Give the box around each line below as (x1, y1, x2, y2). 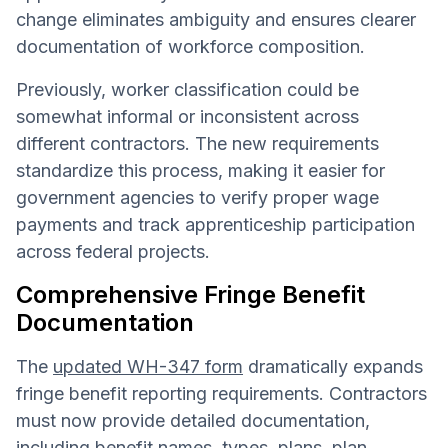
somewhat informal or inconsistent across (16, 105, 359, 127)
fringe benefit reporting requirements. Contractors (16, 382, 427, 404)
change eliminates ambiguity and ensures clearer (16, 8, 416, 30)
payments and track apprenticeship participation (16, 213, 415, 235)
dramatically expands (243, 355, 423, 377)
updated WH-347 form (53, 355, 243, 377)
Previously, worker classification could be (16, 78, 359, 100)
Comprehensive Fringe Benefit (16, 279, 365, 309)
